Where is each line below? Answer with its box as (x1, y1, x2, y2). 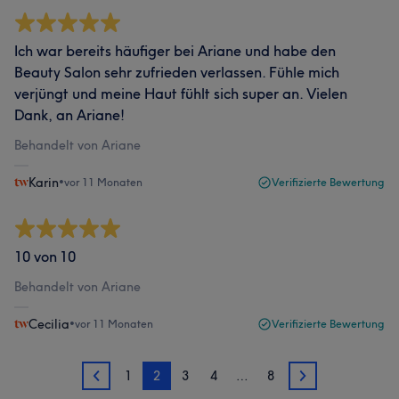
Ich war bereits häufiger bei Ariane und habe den (14, 42, 336, 60)
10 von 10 (14, 248, 76, 265)
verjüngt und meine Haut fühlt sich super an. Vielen (14, 85, 347, 102)
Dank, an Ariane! (14, 106, 125, 124)
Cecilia (28, 316, 69, 332)
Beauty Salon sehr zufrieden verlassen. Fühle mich (14, 63, 339, 81)
